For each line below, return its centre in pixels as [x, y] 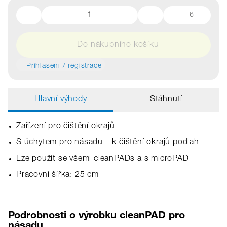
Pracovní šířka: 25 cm [58, 175]
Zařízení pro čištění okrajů [66, 127]
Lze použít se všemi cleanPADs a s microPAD [103, 159]
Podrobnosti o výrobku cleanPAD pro [97, 215]
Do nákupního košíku [118, 45]
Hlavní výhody [61, 100]
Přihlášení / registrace [64, 66]
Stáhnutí [166, 100]
